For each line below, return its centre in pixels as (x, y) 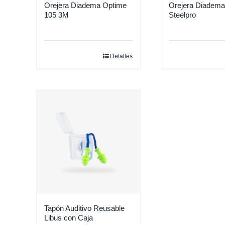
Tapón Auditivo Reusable (84, 208)
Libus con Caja (69, 218)
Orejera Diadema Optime (85, 5)
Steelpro (182, 15)
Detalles (121, 56)
